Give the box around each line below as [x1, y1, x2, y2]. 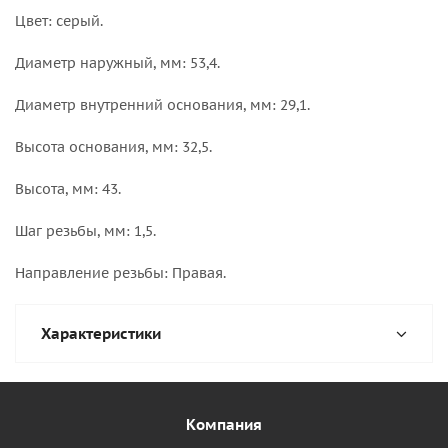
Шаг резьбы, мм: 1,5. [15, 222, 156, 240]
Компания [186, 415, 262, 434]
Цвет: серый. [15, 12, 103, 30]
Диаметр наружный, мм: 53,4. [15, 54, 220, 72]
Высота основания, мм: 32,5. [15, 138, 212, 156]
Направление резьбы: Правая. [15, 264, 226, 282]
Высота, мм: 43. [15, 180, 121, 198]
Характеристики [41, 324, 161, 343]
